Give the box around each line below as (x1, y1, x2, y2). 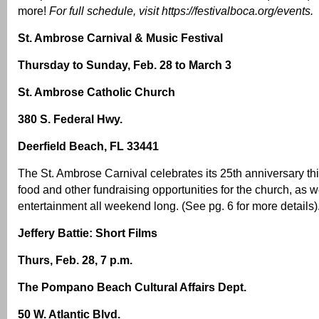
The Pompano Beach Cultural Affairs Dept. (18, 281, 246, 294)
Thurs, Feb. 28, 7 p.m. (18, 253, 132, 267)
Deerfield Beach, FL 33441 (18, 140, 159, 153)
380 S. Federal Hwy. (18, 113, 122, 126)
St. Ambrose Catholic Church (18, 85, 175, 99)
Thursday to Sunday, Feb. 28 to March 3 (18, 58, 231, 72)
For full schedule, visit (49, 4, 162, 18)
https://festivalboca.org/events (162, 4, 310, 18)
